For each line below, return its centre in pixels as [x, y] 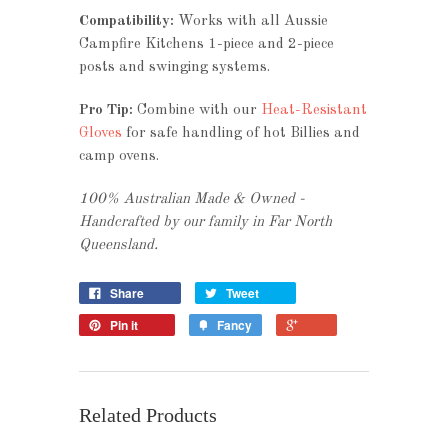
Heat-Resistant [314, 111]
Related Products [148, 415]
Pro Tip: [106, 111]
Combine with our [197, 111]
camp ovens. [119, 157]
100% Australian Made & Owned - [192, 200]
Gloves [100, 134]
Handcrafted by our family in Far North [205, 223]
